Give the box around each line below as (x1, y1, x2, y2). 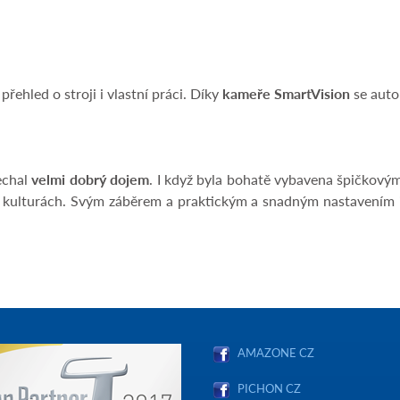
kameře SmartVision (222, 83, 350, 104)
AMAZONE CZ (237, 344, 314, 362)
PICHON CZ (237, 379, 301, 397)
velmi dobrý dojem (31, 169, 150, 190)
